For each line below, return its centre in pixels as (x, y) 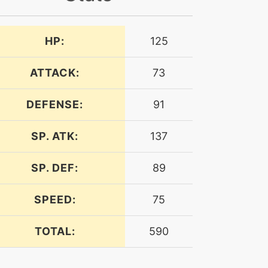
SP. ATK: (55, 136)
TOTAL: (55, 231)
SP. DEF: (55, 167)
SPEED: (55, 199)
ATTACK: (55, 72)
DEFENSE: (55, 104)
